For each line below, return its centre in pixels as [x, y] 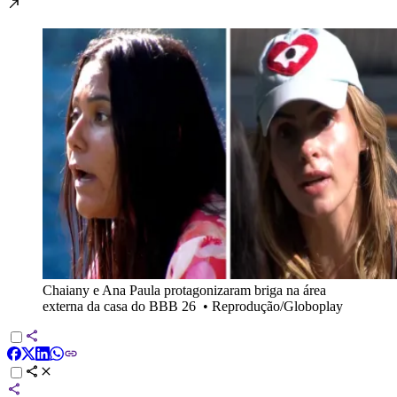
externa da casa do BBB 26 [119, 306]
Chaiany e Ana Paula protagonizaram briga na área [184, 290]
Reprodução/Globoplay [277, 306]
